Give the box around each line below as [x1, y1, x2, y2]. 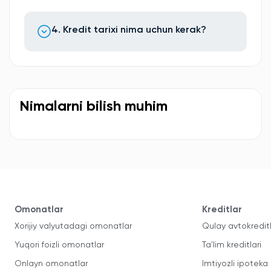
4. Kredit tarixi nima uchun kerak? [51, 25, 206, 35]
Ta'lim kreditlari [202, 241, 261, 249]
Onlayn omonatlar [15, 260, 88, 268]
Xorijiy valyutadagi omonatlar [15, 222, 132, 230]
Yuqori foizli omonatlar [15, 241, 104, 249]
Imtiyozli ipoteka [202, 260, 268, 268]
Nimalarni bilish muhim [19, 99, 168, 114]
